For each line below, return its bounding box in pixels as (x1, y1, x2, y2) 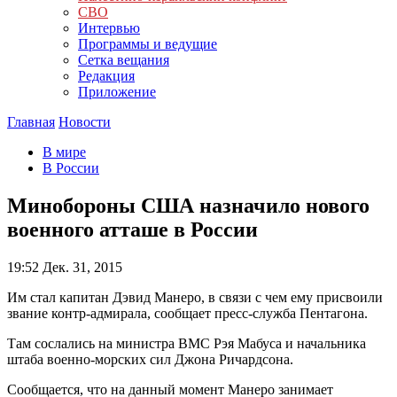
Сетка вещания (78, 52, 169, 67)
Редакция (78, 68, 135, 83)
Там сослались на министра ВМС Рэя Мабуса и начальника (7, 335, 366, 351)
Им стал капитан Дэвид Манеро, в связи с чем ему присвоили (7, 289, 383, 305)
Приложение (78, 84, 156, 99)
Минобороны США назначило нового (7, 193, 370, 217)
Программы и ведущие (78, 36, 217, 51)
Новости (58, 114, 111, 129)
